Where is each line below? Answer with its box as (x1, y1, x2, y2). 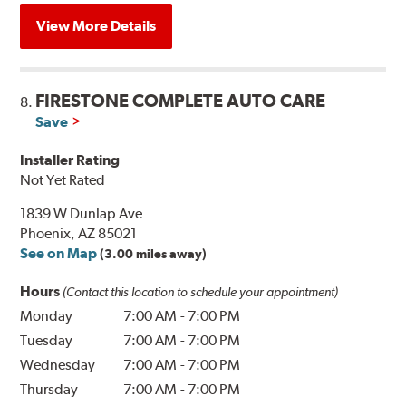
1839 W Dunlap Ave (20, 204, 143, 222)
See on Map (20, 244, 98, 262)
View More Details (36, 16, 157, 34)
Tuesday (20, 331, 73, 349)
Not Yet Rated (20, 170, 106, 188)
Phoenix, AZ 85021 (20, 224, 138, 242)
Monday (20, 306, 73, 324)
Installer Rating (20, 150, 121, 169)
